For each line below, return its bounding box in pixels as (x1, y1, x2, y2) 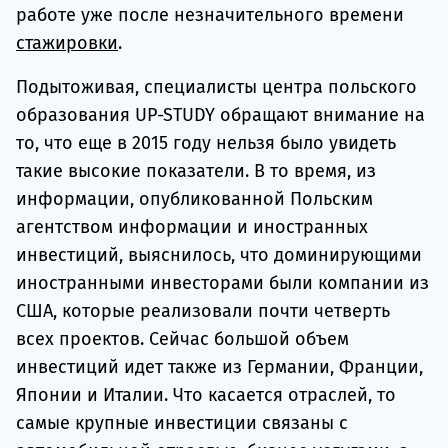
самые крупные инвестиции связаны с (16, 411, 348, 434)
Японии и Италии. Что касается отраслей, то (16, 383, 396, 406)
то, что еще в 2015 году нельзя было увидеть (16, 131, 396, 154)
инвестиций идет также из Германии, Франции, (16, 355, 423, 378)
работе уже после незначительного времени (16, 3, 404, 26)
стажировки (16, 31, 118, 54)
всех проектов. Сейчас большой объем (16, 327, 349, 350)
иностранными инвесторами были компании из (16, 271, 429, 294)
